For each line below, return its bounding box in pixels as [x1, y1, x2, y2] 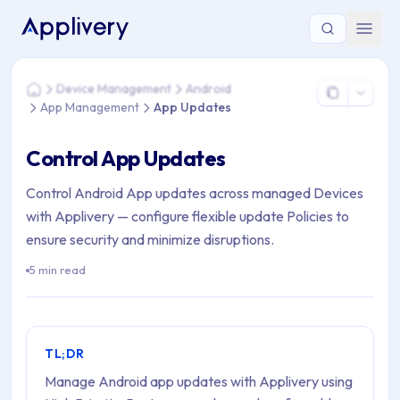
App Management [40, 99, 139, 115]
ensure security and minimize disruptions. [26, 230, 274, 248]
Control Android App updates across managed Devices [26, 184, 363, 202]
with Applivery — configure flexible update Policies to [26, 207, 349, 225]
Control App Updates [26, 145, 226, 171]
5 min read [29, 262, 86, 277]
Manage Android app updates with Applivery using [45, 372, 353, 390]
